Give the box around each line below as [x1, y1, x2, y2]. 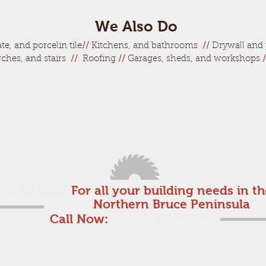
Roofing [80, 55, 118, 64]
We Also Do [90, 18, 178, 34]
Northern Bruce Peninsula [93, 197, 250, 211]
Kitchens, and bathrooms [91, 42, 198, 50]
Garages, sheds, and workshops [128, 55, 262, 64]
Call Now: [50, 212, 108, 226]
